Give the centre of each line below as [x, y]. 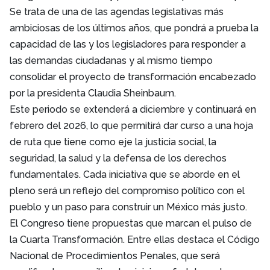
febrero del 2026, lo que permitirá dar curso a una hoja [131, 125]
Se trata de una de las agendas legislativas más [117, 11]
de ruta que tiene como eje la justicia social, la [113, 142]
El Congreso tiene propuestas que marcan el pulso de [131, 223]
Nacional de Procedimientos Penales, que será [115, 256]
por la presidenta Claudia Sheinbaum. [93, 93]
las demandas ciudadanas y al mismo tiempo [111, 60]
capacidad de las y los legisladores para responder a [128, 44]
